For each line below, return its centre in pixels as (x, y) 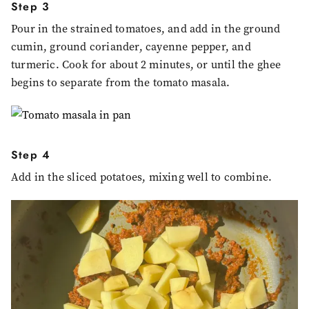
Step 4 (31, 155)
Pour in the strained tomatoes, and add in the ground (146, 29)
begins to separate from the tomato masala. (121, 83)
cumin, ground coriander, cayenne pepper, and (131, 47)
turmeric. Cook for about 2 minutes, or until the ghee (146, 65)
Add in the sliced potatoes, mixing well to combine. (142, 177)
